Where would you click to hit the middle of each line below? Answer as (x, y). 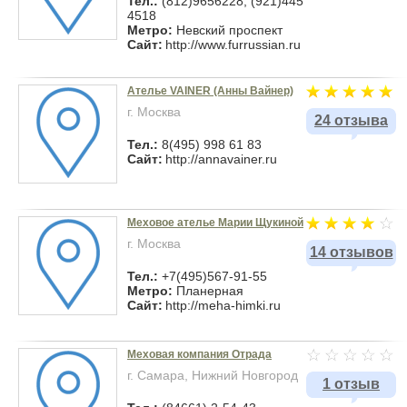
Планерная (210, 291)
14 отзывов (351, 252)
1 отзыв (351, 384)
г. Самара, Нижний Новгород (213, 375)
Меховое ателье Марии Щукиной (215, 223)
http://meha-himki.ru (223, 305)
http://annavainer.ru (221, 159)
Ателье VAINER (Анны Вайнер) (210, 91)
